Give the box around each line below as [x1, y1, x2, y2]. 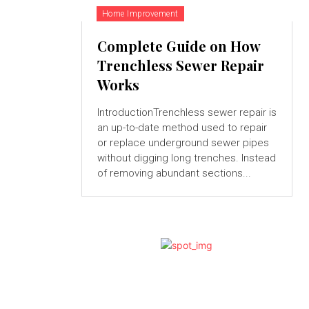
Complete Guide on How [97, 37, 261, 56]
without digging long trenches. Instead [97, 152, 276, 165]
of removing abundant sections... [97, 167, 251, 180]
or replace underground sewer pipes [97, 137, 269, 150]
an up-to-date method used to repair [97, 121, 267, 134]
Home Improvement [101, 9, 179, 19]
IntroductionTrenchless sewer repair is [97, 106, 277, 119]
